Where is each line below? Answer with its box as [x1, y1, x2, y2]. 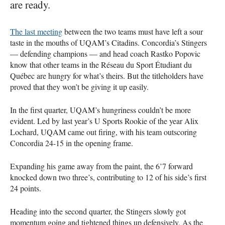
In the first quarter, [10, 104, 70, 115]
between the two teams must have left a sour [62, 26, 203, 37]
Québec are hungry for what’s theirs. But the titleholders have [10, 70, 203, 81]
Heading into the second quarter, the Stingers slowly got [10, 205, 186, 216]
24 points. [10, 182, 41, 193]
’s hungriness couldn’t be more [95, 104, 191, 115]
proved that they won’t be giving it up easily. [10, 81, 149, 92]
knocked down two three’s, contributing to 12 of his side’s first [10, 171, 206, 182]
